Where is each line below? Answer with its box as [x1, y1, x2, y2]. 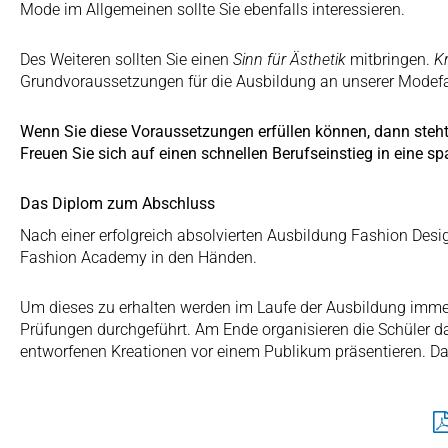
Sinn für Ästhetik [233, 49, 346, 69]
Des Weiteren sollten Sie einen [20, 49, 233, 69]
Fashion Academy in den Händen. [20, 247, 257, 267]
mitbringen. [346, 49, 434, 69]
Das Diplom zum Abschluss [20, 193, 215, 213]
